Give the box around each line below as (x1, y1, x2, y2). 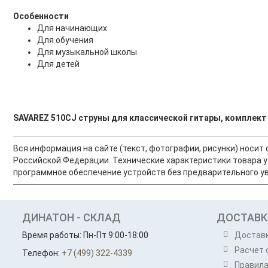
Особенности (13, 11, 69, 21)
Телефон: (22, 248, 62, 258)
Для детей (36, 59, 80, 69)
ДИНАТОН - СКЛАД (22, 211, 121, 224)
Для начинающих (36, 23, 107, 33)
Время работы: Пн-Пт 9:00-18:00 (22, 230, 148, 240)
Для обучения (36, 35, 93, 45)
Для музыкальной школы (36, 47, 137, 57)
